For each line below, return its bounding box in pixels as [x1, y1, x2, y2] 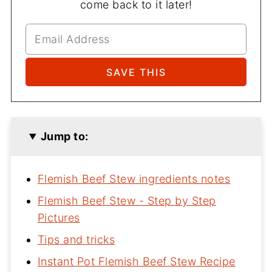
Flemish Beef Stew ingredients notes [37, 172, 231, 186]
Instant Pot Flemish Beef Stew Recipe [37, 255, 236, 268]
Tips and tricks [37, 233, 115, 246]
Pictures [37, 211, 80, 225]
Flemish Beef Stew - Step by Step [37, 194, 216, 208]
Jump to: [40, 130, 89, 143]
